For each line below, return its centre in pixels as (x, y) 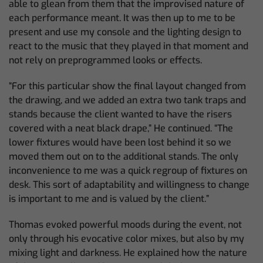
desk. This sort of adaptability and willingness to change (129, 185)
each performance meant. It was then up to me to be (122, 18)
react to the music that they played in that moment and (129, 46)
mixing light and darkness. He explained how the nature (128, 253)
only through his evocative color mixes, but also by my (127, 239)
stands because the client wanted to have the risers (120, 114)
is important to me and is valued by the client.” (109, 199)
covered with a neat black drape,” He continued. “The (121, 128)
